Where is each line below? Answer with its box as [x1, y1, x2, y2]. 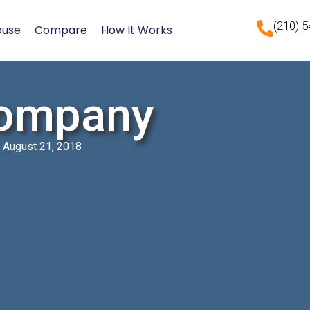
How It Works [101, 22, 173, 38]
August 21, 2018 [2, 140, 82, 154]
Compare [35, 22, 88, 38]
